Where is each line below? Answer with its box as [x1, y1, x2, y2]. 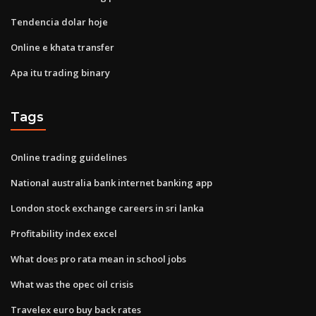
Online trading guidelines [11, 150, 127, 164]
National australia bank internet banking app [11, 176, 212, 189]
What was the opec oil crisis [11, 277, 133, 291]
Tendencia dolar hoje [11, 15, 108, 28]
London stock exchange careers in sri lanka [11, 201, 204, 214]
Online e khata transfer [11, 40, 114, 54]
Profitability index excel [11, 226, 117, 240]
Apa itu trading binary [11, 66, 110, 79]
